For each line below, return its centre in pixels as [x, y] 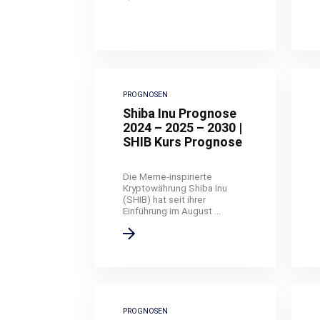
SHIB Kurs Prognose [183, 141]
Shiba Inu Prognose [180, 113]
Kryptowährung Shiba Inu [175, 187]
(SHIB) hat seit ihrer [165, 199]
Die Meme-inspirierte [168, 176]
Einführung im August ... [172, 210]
